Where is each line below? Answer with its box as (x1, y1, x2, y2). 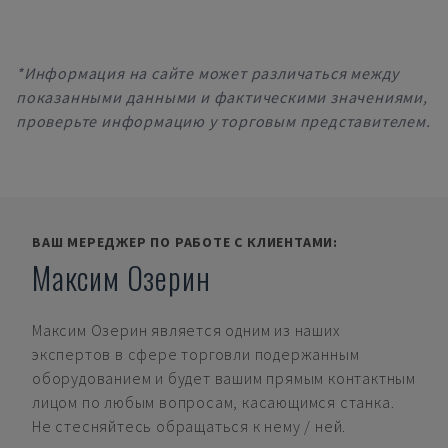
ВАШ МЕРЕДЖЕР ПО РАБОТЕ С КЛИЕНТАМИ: (32, 233, 338, 251)
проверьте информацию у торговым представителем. (16, 111, 431, 131)
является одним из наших (151, 320, 341, 340)
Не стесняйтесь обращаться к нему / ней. (32, 416, 347, 436)
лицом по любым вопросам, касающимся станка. (32, 392, 395, 412)
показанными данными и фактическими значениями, (16, 87, 428, 107)
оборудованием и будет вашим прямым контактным (32, 368, 416, 388)
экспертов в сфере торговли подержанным (32, 344, 360, 364)
